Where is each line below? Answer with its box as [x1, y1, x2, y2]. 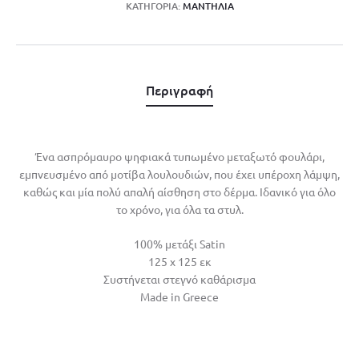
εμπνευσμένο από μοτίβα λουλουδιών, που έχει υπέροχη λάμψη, [19, 166, 340, 181]
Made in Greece [140, 288, 219, 304]
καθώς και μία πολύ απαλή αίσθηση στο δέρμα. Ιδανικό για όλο [23, 184, 336, 199]
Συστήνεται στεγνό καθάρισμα [103, 271, 256, 286]
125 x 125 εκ [147, 253, 212, 268]
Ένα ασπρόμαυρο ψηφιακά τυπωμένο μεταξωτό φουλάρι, [34, 148, 325, 163]
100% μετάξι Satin [134, 236, 225, 251]
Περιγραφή [146, 80, 213, 99]
